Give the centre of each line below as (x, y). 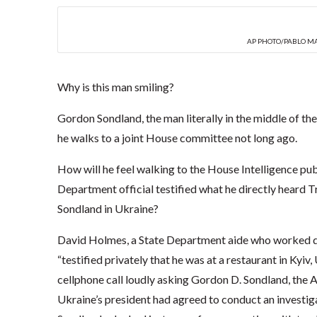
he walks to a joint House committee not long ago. (177, 138)
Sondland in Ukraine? (108, 209)
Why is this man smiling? (115, 87)
